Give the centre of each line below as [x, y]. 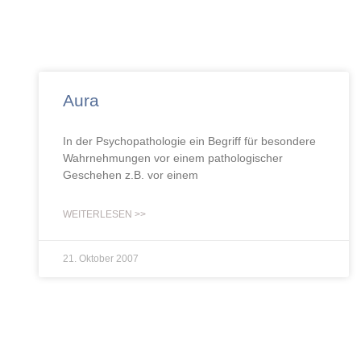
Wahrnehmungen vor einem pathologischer [173, 158]
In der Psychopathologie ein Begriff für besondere [189, 141]
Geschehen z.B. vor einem [131, 175]
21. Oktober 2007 [101, 259]
